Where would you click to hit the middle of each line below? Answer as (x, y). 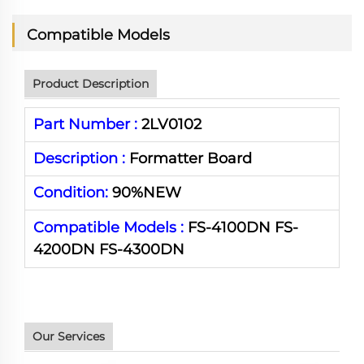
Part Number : (85, 124)
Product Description (91, 84)
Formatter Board (188, 158)
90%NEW (145, 193)
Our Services (69, 336)
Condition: (71, 193)
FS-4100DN (231, 227)
